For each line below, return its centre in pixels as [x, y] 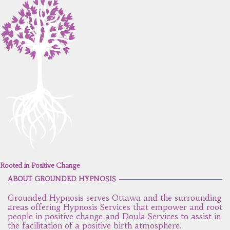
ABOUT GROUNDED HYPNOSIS [62, 179]
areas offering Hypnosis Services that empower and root [115, 207]
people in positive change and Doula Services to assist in [114, 216]
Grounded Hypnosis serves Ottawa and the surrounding [114, 198]
